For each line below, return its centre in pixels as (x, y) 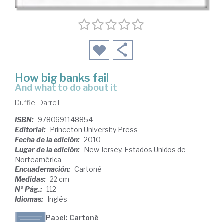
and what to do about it (70, 87)
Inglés (57, 199)
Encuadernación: (43, 169)
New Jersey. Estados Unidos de (135, 149)
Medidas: (31, 179)
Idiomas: (30, 199)
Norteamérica (38, 159)
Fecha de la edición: (48, 139)
